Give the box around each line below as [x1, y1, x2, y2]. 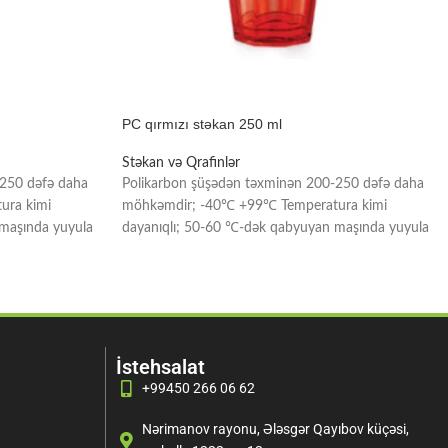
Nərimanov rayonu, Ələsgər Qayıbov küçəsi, [142, 421, 410, 438]
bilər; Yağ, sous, [122, 243, 214, 257]
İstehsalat [116, 355, 205, 380]
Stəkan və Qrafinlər [122, 156, 240, 170]
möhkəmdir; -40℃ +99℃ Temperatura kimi [122, 199, 387, 213]
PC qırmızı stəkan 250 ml [122, 116, 282, 132]
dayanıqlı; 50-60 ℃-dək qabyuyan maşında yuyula [122, 221, 429, 235]
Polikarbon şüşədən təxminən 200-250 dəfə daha [122, 177, 424, 191]
